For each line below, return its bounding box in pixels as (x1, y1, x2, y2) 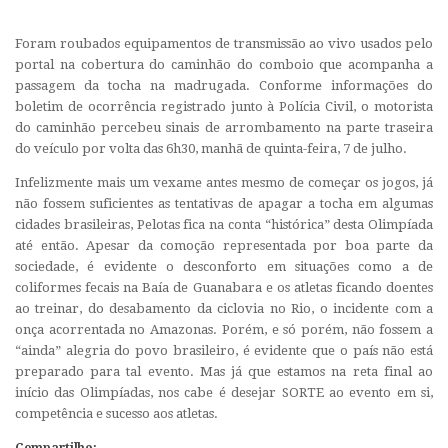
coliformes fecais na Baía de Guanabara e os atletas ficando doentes (15, 279, 433, 295)
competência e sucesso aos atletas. (15, 405, 218, 421)
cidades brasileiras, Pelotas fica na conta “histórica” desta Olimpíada (15, 216, 433, 232)
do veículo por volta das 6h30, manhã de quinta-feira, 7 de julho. (15, 140, 407, 156)
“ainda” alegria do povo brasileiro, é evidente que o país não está (15, 342, 433, 358)
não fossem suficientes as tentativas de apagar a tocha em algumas (15, 195, 433, 211)
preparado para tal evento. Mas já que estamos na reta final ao (15, 363, 433, 379)
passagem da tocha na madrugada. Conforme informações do (15, 77, 433, 93)
